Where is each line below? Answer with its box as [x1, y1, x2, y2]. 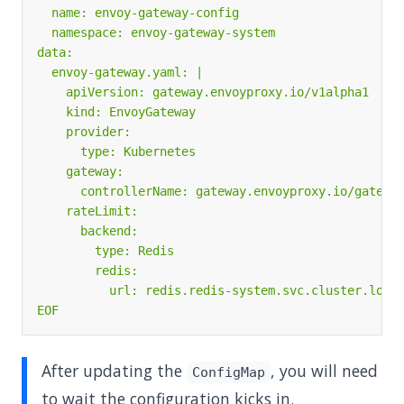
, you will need [270, 360, 378, 381]
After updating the [41, 360, 187, 381]
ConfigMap [191, 364, 265, 381]
